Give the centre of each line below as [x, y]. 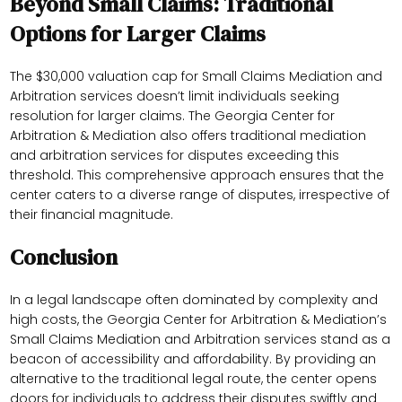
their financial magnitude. [91, 215]
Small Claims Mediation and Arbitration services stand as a [200, 340]
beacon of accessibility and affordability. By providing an [192, 359]
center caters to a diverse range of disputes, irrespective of [199, 195]
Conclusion [63, 258]
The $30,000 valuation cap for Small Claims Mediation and [196, 77]
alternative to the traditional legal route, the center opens [193, 379]
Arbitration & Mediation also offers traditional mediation [188, 136]
